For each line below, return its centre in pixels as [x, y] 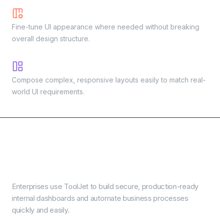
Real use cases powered [101, 147]
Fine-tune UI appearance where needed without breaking [106, 27]
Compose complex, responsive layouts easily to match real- [109, 80]
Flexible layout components [75, 68]
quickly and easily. [41, 210]
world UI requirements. [48, 91]
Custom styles [50, 15]
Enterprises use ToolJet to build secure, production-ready [105, 186]
